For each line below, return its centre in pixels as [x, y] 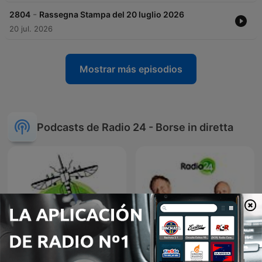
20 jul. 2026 [31, 29]
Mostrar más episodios [131, 69]
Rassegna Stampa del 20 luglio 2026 [112, 15]
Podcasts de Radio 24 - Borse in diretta [135, 127]
